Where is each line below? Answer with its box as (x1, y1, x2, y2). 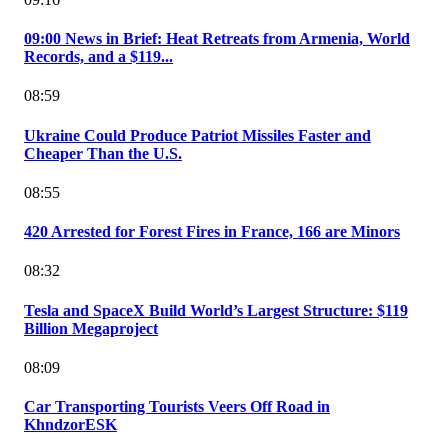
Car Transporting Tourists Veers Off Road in (24, 398, 330, 416)
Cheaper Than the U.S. (24, 144, 182, 162)
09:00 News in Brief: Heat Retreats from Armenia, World (24, 30, 410, 48)
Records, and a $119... (24, 48, 173, 66)
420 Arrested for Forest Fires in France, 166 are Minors (24, 223, 400, 241)
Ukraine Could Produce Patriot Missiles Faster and (24, 126, 371, 144)
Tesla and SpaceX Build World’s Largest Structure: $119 (24, 301, 408, 319)
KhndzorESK (24, 416, 117, 434)
